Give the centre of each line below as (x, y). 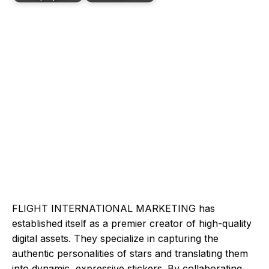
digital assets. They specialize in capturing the (115, 238)
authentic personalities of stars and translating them (130, 253)
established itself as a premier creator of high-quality (132, 223)
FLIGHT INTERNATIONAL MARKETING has (113, 208)
